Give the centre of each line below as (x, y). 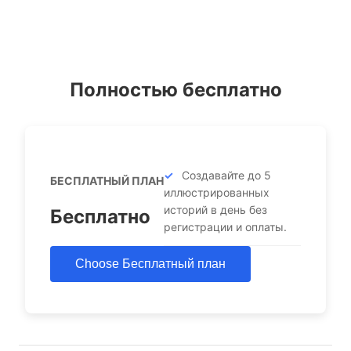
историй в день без (215, 210)
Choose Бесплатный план (150, 264)
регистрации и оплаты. (225, 227)
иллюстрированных (217, 192)
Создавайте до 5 (226, 175)
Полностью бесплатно (175, 90)
